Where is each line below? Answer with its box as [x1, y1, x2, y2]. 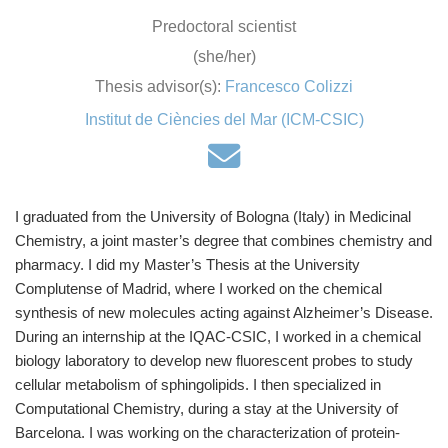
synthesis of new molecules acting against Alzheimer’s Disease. [15, 304, 433, 321]
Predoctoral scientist [152, 16, 296, 35]
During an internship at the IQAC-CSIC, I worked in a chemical [15, 328, 421, 345]
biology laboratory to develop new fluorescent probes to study [15, 352, 413, 369]
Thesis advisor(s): [95, 76, 225, 95]
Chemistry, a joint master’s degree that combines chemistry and [15, 232, 432, 249]
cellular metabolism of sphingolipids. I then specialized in [15, 376, 381, 393]
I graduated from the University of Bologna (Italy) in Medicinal [15, 208, 411, 225]
